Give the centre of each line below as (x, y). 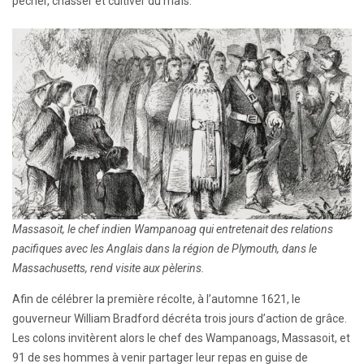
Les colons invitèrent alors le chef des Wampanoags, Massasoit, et (181, 338)
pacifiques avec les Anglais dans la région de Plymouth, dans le (165, 249)
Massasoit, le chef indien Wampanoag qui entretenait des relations (173, 230)
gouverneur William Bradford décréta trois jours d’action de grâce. (180, 319)
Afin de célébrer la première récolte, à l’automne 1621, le (156, 299)
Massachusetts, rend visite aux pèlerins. (108, 269)
